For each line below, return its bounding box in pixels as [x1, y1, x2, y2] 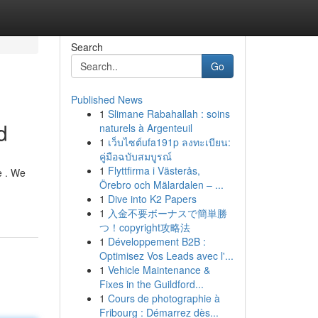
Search [70, 40, 103, 54]
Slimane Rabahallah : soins [107, 106, 230, 121]
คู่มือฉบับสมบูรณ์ [99, 149, 172, 163]
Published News [70, 92, 143, 106]
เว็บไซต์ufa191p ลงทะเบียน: [107, 135, 231, 149]
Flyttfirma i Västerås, [107, 163, 200, 177]
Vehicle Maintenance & [107, 263, 210, 277]
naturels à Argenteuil [99, 121, 192, 135]
